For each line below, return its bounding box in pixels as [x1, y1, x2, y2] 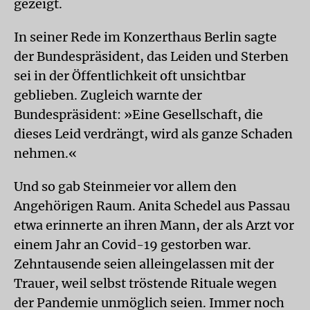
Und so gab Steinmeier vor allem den [14, 179, 237, 194]
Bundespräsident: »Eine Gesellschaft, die [14, 107, 263, 122]
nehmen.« [14, 145, 77, 161]
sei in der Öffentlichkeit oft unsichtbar [14, 68, 246, 84]
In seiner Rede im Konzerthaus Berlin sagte [14, 29, 277, 45]
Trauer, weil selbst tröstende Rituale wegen [14, 275, 277, 291]
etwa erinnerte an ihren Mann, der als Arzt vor [14, 217, 294, 233]
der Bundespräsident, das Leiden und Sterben [14, 48, 289, 64]
